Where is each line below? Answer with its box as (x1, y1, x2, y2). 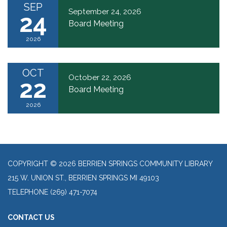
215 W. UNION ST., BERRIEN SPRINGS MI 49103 (8, 174, 159, 182)
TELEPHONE (8, 188, 48, 197)
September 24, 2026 (68, 7, 141, 17)
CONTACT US (8, 213, 55, 222)
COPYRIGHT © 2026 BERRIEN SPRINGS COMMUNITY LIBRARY (8, 160, 213, 168)
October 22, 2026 (68, 73, 131, 83)
